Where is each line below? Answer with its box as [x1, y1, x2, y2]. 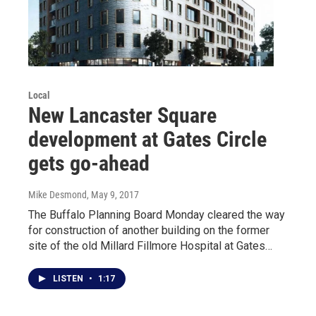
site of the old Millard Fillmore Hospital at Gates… [28, 238, 272, 253]
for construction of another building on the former [28, 223, 269, 237]
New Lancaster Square [28, 102, 217, 128]
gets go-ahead [28, 150, 150, 176]
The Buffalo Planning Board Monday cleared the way [28, 207, 285, 221]
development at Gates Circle [28, 126, 267, 152]
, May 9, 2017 [87, 188, 139, 200]
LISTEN [53, 273, 85, 284]
